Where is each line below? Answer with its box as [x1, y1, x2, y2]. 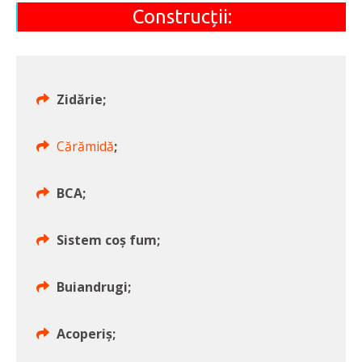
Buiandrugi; [57, 278, 131, 297]
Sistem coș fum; [57, 231, 160, 250]
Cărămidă [57, 137, 114, 156]
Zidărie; [57, 90, 106, 109]
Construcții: [132, 6, 232, 28]
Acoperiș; [57, 325, 116, 343]
